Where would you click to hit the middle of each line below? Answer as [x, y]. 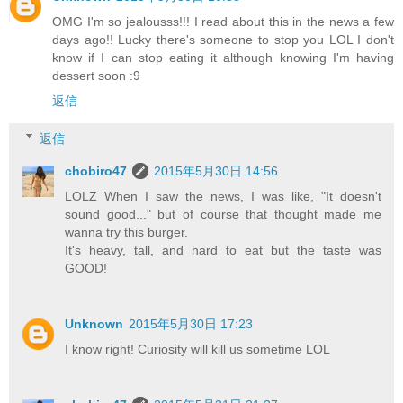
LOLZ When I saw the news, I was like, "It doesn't [223, 196]
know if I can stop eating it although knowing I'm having [223, 58]
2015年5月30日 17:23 [191, 323]
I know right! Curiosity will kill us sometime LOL [198, 349]
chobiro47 [96, 170]
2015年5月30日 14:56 [216, 170]
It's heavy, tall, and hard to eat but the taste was [223, 250]
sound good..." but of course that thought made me [223, 214]
